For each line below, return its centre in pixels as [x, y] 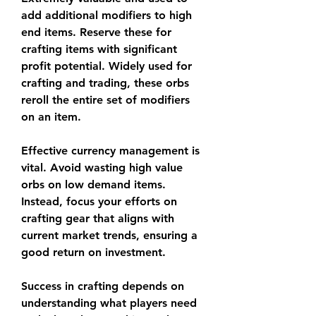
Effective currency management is [110, 151]
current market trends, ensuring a [109, 235]
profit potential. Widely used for [107, 66]
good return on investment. [93, 252]
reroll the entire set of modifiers [105, 100]
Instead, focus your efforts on [99, 201]
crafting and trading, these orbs [105, 83]
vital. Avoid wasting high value [102, 168]
